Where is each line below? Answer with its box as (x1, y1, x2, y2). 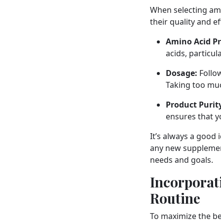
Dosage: (166, 68, 197, 79)
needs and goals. (150, 154, 213, 166)
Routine (150, 189, 200, 208)
